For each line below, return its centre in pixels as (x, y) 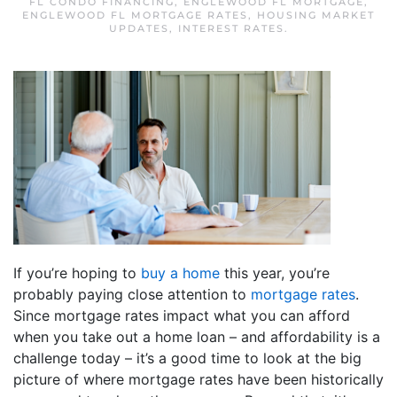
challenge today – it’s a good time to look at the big (187, 358)
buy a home (180, 272)
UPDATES (139, 28)
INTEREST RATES (231, 28)
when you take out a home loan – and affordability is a (197, 336)
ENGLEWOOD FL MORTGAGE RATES (135, 15)
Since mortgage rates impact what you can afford (182, 315)
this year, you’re (275, 272)
